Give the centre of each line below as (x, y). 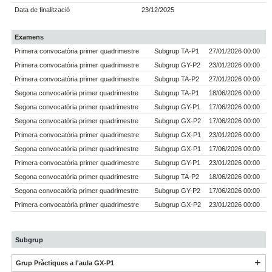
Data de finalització (42, 10)
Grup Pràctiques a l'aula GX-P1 (65, 263)
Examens (29, 37)
